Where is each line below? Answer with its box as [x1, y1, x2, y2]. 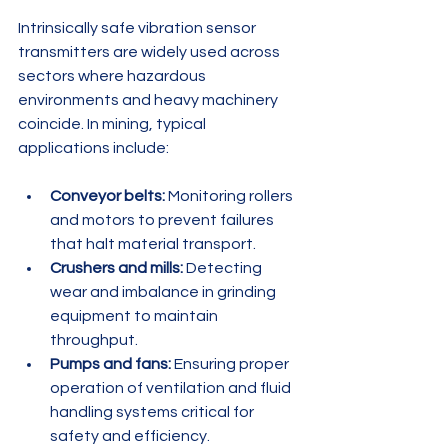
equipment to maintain [50, 308, 221, 325]
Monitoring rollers [165, 188, 296, 205]
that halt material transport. [50, 236, 256, 253]
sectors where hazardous [18, 68, 209, 85]
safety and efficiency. [50, 428, 210, 445]
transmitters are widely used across [18, 44, 283, 61]
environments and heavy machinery [18, 92, 281, 109]
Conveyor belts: [50, 188, 165, 205]
